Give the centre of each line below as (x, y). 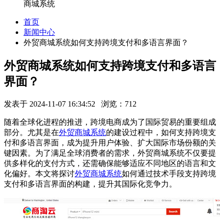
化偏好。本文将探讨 (39, 174)
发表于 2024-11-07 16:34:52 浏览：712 (70, 104)
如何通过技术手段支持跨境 (169, 174)
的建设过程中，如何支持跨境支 (161, 133)
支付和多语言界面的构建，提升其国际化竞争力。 (90, 184)
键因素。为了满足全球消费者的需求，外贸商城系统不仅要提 (110, 153)
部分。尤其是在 (31, 133)
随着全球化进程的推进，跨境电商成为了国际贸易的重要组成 (110, 122)
